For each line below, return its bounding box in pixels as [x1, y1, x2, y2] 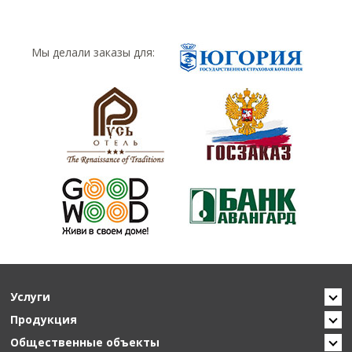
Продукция [10, 311, 78, 327]
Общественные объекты [10, 334, 160, 350]
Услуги [10, 288, 51, 304]
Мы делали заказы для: [31, 45, 156, 60]
